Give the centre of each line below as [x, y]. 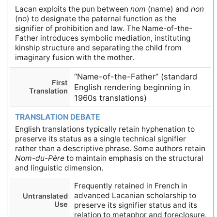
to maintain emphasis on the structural [134, 158]
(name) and [168, 9]
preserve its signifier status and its [136, 205]
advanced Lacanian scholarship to [135, 196]
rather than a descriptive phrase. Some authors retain [110, 148]
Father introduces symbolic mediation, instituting [102, 38]
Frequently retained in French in [131, 186]
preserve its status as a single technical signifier [100, 139]
